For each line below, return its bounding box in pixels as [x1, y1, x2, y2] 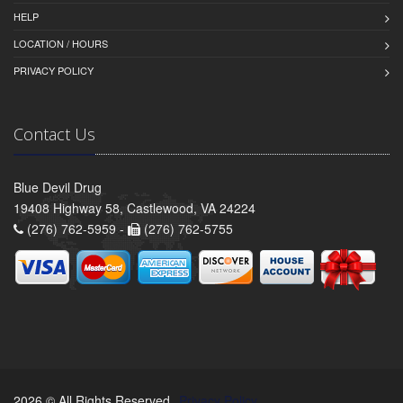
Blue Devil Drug [13, 178, 102, 197]
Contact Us [13, 123, 95, 146]
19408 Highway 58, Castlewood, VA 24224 [13, 199, 255, 218]
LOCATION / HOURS [13, 36, 108, 51]
